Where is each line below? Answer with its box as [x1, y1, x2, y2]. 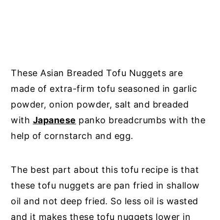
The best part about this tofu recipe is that [11, 165, 199, 175]
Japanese [32, 115, 76, 125]
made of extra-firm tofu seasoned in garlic [11, 83, 197, 94]
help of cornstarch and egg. [11, 131, 134, 141]
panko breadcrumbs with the [76, 115, 206, 125]
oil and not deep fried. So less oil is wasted [11, 196, 198, 206]
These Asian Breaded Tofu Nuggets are [11, 68, 183, 78]
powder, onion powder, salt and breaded [11, 99, 189, 110]
